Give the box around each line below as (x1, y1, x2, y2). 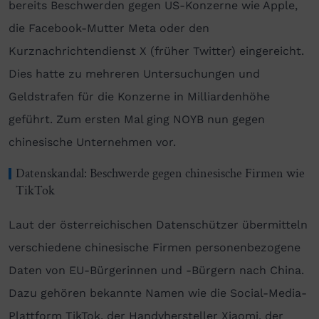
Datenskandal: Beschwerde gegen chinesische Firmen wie (16, 164, 305, 182)
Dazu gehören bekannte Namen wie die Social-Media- (9, 286, 307, 300)
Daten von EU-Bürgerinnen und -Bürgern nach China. (9, 263, 304, 277)
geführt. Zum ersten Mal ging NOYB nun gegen (9, 112, 265, 126)
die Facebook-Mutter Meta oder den (9, 21, 209, 35)
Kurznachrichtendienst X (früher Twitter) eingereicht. (9, 43, 304, 58)
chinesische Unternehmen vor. (9, 135, 179, 149)
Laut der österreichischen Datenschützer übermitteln (9, 217, 308, 231)
